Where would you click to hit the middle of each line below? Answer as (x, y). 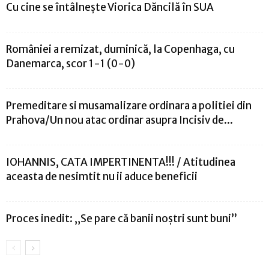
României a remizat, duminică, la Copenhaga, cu (120, 50)
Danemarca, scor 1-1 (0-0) (71, 64)
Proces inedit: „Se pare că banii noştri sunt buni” (122, 219)
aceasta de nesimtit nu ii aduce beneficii (102, 177)
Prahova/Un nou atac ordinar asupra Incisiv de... (119, 120)
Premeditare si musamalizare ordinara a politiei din (129, 106)
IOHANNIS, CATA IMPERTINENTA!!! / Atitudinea (121, 162)
